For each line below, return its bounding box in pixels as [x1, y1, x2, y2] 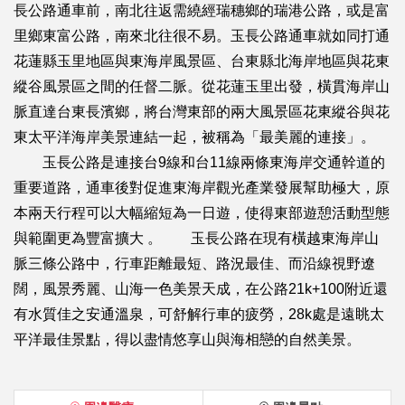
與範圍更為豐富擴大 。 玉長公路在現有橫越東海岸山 [14, 230, 379, 246]
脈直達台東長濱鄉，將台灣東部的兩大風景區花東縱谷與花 [14, 103, 390, 119]
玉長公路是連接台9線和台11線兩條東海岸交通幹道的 [14, 154, 385, 170]
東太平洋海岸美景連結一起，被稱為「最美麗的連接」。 [14, 128, 375, 145]
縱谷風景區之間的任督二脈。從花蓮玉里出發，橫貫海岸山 [14, 78, 390, 94]
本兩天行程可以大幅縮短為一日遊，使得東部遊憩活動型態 [14, 204, 390, 221]
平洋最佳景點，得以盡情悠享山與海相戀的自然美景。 [14, 331, 361, 347]
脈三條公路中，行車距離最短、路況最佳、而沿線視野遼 [14, 255, 375, 271]
